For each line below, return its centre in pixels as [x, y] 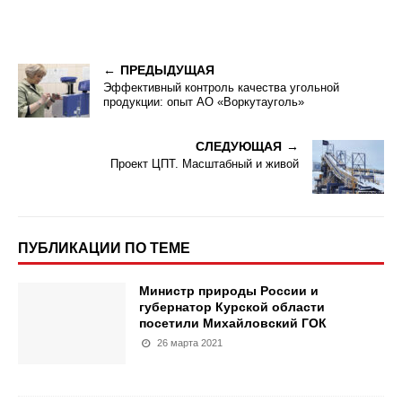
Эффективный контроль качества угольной [221, 88]
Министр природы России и [229, 291]
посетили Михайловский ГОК [233, 323]
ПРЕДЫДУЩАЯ [167, 70]
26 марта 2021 [190, 343]
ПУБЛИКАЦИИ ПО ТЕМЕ [104, 249]
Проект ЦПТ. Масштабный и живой [205, 164]
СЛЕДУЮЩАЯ [239, 147]
